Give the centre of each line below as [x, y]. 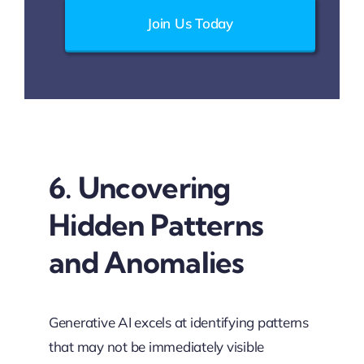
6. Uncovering [139, 187]
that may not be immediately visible [156, 346]
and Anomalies [146, 262]
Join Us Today [190, 23]
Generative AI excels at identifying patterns [178, 322]
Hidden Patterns [156, 224]
